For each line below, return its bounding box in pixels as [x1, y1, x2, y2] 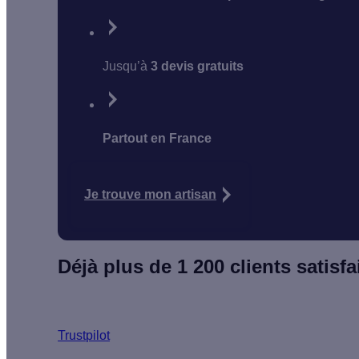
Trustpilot [58, 328, 111, 342]
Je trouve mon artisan [84, 187, 217, 201]
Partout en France [103, 131, 212, 145]
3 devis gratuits [151, 58, 244, 73]
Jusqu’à [103, 58, 151, 73]
